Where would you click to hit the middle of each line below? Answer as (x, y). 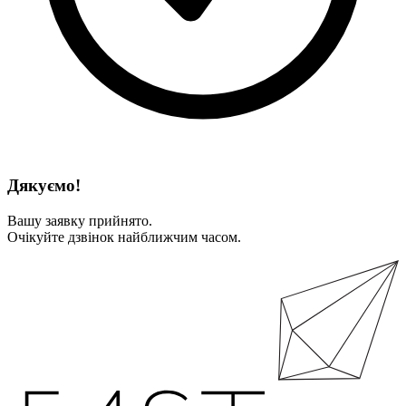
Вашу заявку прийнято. (80, 220)
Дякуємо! (44, 186)
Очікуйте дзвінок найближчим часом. (124, 237)
